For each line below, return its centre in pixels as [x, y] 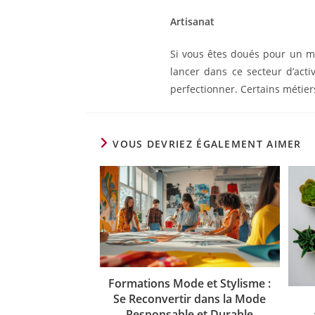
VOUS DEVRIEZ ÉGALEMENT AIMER [207, 144]
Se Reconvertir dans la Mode [190, 298]
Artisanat [192, 22]
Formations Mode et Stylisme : [190, 283]
